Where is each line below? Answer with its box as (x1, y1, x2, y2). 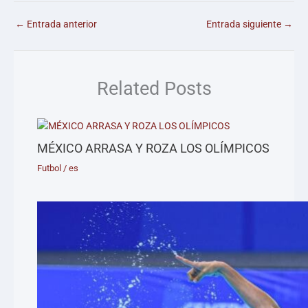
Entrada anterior (25, 18, 97, 30)
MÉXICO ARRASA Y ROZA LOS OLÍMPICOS (37, 141, 270, 156)
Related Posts (96, 78, 212, 100)
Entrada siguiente (206, 18, 283, 30)
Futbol (37, 162, 62, 173)
